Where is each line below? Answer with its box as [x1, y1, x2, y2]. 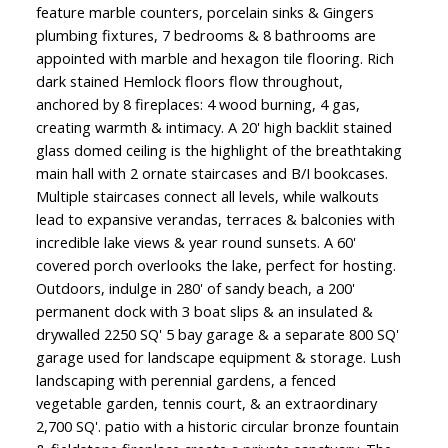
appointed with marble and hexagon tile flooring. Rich [35, 48, 394, 69]
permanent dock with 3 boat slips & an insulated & [35, 301, 373, 322]
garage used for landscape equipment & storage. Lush [35, 347, 401, 368]
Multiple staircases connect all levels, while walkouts [35, 186, 379, 207]
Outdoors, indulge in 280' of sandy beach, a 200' [35, 278, 355, 299]
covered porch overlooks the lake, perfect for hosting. [35, 255, 396, 276]
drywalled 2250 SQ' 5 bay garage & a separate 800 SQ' [35, 324, 399, 345]
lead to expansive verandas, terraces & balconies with [35, 209, 395, 230]
